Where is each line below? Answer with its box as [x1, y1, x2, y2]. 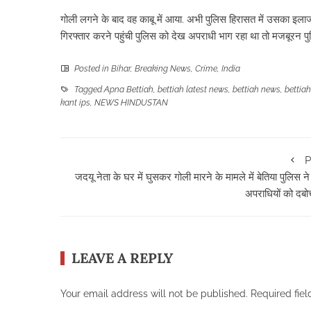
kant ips [60, 97, 90, 108]
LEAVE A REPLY [72, 249, 173, 267]
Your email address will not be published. [60, 287, 248, 299]
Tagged [72, 84, 104, 94]
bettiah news [233, 84, 280, 94]
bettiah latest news [158, 84, 228, 94]
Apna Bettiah [104, 84, 153, 94]
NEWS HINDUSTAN [94, 97, 168, 108]
